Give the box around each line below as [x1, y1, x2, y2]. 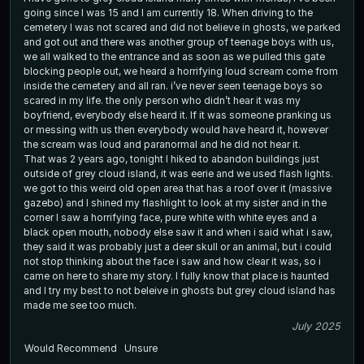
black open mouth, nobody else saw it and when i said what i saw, [24, 225, 332, 238]
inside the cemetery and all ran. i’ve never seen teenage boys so [24, 79, 323, 92]
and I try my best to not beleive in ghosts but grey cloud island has [24, 284, 336, 297]
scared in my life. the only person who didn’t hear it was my [24, 93, 301, 106]
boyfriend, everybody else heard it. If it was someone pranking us [24, 108, 331, 121]
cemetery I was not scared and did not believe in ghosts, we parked [24, 20, 340, 33]
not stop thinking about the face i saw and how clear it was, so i [24, 254, 321, 267]
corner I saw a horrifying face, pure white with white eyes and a [24, 210, 317, 223]
